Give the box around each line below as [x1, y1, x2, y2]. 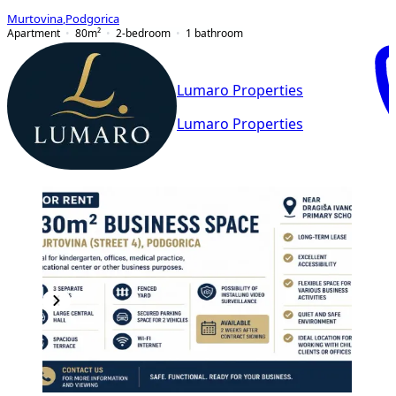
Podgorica [65, 12, 119, 25]
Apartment [7, 27, 60, 39]
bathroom [194, 27, 243, 39]
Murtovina [7, 12, 63, 25]
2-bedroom [116, 27, 171, 39]
